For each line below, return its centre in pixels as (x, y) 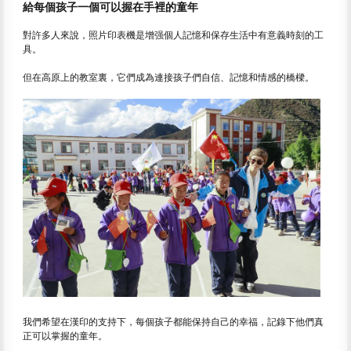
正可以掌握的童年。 (65, 335)
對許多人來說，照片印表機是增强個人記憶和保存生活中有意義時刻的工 (173, 34)
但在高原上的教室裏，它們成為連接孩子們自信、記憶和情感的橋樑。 (168, 77)
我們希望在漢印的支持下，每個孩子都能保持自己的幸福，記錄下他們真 (173, 321)
